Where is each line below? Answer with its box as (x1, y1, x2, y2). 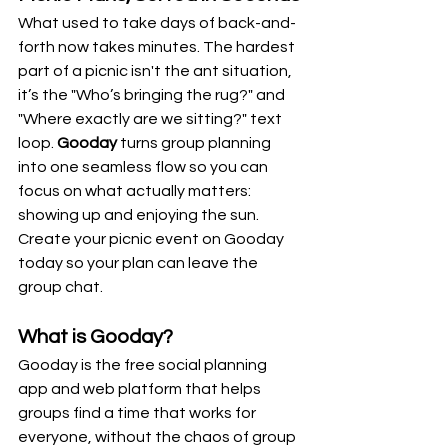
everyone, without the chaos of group (18, 428, 299, 445)
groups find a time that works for (18, 404, 259, 421)
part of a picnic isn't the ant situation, (18, 62, 295, 79)
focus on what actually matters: (18, 182, 254, 199)
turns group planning (117, 134, 274, 151)
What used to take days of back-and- (18, 14, 296, 31)
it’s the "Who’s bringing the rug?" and (18, 86, 288, 103)
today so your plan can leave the (18, 254, 261, 271)
